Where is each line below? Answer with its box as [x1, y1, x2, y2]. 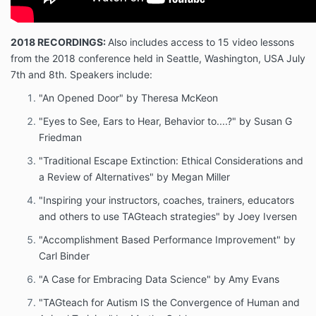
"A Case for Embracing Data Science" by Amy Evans [39, 273, 279, 286]
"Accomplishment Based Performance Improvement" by [39, 233, 296, 246]
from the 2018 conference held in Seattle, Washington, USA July [11, 52, 305, 65]
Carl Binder [39, 250, 90, 262]
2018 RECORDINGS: [11, 36, 108, 49]
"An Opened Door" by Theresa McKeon [39, 92, 218, 104]
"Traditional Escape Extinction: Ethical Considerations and [39, 154, 303, 167]
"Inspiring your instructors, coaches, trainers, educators [39, 194, 294, 207]
